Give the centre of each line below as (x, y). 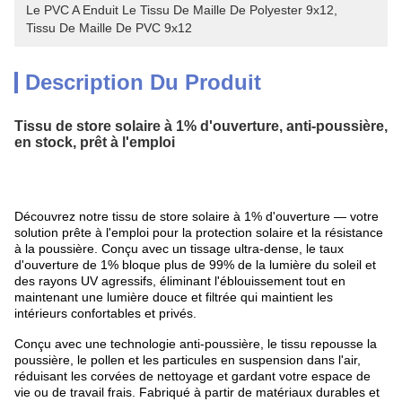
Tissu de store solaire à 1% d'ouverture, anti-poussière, (201, 126)
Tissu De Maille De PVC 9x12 (109, 28)
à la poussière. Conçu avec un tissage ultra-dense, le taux (179, 249)
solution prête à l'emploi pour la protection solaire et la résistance (199, 232)
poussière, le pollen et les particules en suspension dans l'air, (188, 360)
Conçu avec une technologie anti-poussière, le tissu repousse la (196, 344)
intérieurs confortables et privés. (105, 313)
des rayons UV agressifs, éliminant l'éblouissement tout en (180, 281)
